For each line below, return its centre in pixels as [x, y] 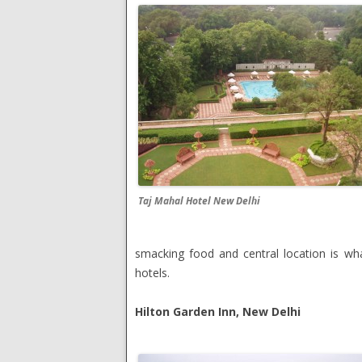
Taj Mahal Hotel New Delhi [199, 201]
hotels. [152, 273]
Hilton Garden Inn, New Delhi [218, 311]
